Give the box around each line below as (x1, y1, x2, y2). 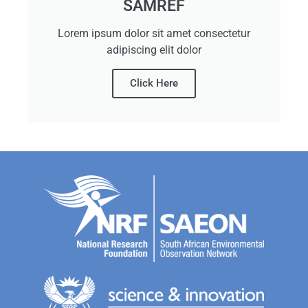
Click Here (130, 77, 178, 89)
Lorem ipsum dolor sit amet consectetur (58, 27, 250, 40)
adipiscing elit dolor (107, 43, 201, 56)
